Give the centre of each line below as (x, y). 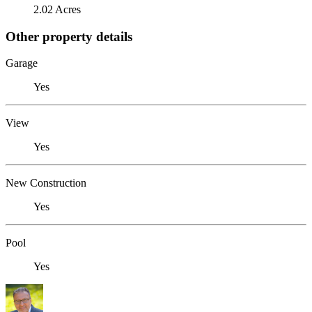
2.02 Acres (57, 9)
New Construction (46, 183)
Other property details (69, 36)
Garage (22, 63)
